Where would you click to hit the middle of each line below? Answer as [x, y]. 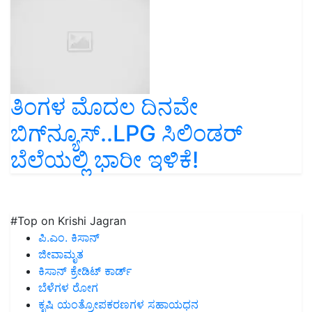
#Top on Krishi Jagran [68, 221]
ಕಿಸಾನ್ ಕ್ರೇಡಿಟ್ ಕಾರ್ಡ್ [85, 271]
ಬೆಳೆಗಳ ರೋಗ [68, 288]
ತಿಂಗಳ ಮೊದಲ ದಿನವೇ [104, 107]
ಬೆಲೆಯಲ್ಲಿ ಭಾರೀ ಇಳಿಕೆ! [104, 160]
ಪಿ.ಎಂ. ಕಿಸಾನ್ [69, 238]
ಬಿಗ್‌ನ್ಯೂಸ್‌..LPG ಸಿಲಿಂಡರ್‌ [126, 134]
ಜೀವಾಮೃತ [61, 255]
